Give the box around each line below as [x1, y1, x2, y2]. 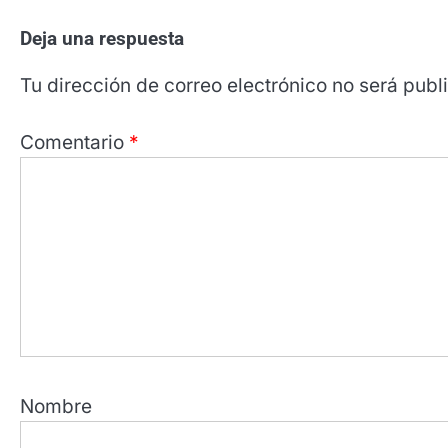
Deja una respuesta [20, 27, 184, 50]
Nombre [20, 395, 92, 419]
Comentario [20, 130, 129, 154]
